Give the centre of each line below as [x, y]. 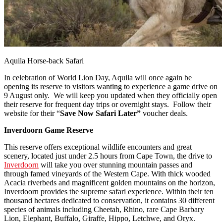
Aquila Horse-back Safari [44, 60]
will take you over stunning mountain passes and [115, 165]
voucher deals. [164, 113]
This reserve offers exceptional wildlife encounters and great [98, 147]
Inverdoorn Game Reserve [49, 130]
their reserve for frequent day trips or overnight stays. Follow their [108, 104]
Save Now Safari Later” [100, 113]
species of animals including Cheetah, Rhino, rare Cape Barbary [104, 209]
